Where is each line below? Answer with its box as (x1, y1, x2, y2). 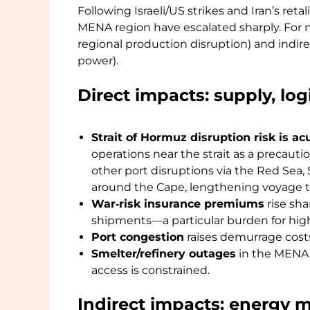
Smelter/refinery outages (91, 247, 236, 261)
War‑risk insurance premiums (91, 197, 264, 211)
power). (77, 53, 118, 67)
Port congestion (91, 230, 184, 244)
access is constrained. (91, 264, 210, 277)
